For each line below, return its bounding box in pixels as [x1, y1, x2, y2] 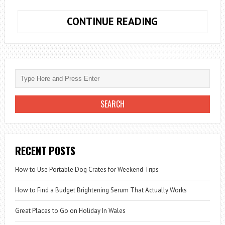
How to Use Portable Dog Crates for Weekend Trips [15, 165, 159, 174]
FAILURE [157, 79, 196, 93]
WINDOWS [157, 92, 204, 106]
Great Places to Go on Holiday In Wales [15, 206, 126, 215]
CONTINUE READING [67, 14, 158, 28]
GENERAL [157, 66, 199, 80]
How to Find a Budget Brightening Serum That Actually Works [15, 185, 187, 194]
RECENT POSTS [15, 143, 75, 158]
